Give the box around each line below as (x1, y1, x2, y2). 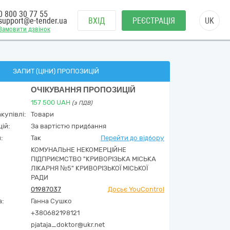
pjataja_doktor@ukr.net (31, 221, 105, 228)
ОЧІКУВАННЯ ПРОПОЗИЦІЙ (31, 85, 136, 94)
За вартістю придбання (31, 122, 106, 130)
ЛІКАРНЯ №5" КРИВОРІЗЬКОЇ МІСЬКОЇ (31, 164, 148, 172)
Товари (31, 110, 54, 118)
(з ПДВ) (72, 100, 92, 106)
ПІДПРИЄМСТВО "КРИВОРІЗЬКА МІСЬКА (31, 155, 156, 163)
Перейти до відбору (101, 134, 164, 142)
